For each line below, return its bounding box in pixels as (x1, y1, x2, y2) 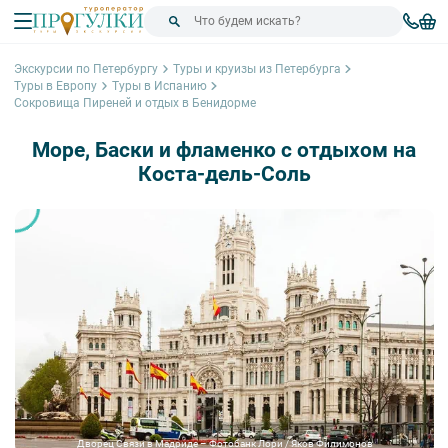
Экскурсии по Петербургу (14, 61, 158, 76)
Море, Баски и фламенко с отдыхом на (32, 137, 416, 162)
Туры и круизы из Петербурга (172, 61, 341, 76)
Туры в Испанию (111, 78, 207, 93)
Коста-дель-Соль (137, 161, 311, 186)
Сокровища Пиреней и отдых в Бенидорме (14, 95, 256, 110)
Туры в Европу (14, 78, 97, 93)
